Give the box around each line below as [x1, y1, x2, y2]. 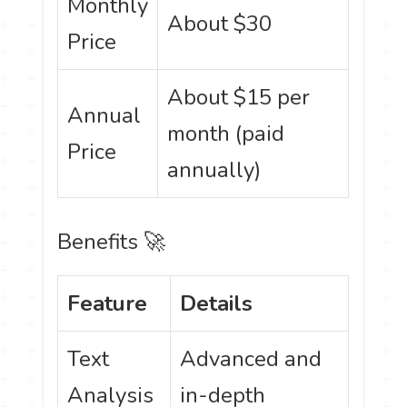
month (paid [167, 119, 285, 149]
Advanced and [180, 344, 323, 374]
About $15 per [167, 83, 311, 113]
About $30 [167, 9, 273, 39]
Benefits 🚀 [57, 227, 166, 257]
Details [180, 289, 253, 319]
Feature [67, 289, 148, 319]
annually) [167, 155, 262, 185]
